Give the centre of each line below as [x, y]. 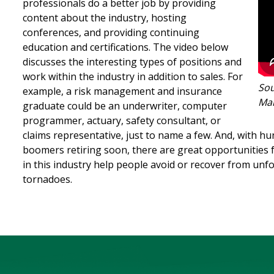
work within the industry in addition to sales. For [133, 76]
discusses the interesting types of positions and [132, 61]
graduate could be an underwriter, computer [125, 106]
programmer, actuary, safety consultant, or [122, 120]
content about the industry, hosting [105, 17]
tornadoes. [48, 179]
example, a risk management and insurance [123, 91]
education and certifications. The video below [126, 47]
